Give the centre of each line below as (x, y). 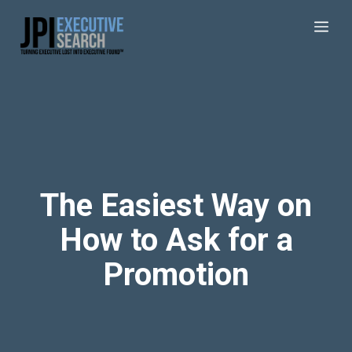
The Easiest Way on (176, 205)
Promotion (176, 275)
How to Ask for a (176, 240)
